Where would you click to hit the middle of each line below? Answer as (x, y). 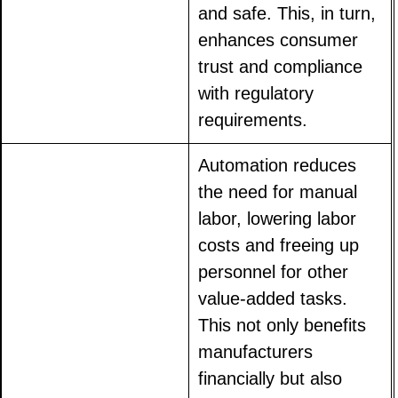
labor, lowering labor (278, 219)
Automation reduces (278, 166)
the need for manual (278, 192)
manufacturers (256, 352)
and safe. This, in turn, (287, 14)
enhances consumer (279, 40)
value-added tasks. (273, 299)
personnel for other (274, 272)
